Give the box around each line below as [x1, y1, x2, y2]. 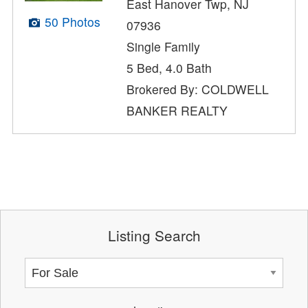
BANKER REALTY [126, 102, 228, 120]
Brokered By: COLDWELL [126, 80, 269, 98]
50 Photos [44, 12, 100, 30]
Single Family [126, 38, 201, 56]
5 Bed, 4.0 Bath [126, 59, 212, 77]
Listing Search [107, 224, 201, 245]
